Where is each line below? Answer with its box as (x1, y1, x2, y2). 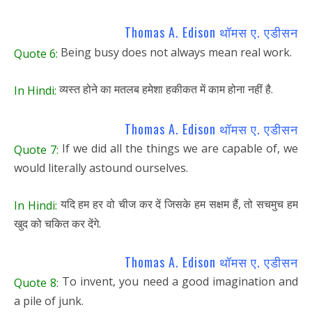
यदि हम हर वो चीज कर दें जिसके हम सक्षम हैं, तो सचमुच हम (56, 196, 299, 212)
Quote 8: (14, 274, 59, 290)
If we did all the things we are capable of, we (58, 141, 298, 157)
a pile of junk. (14, 292, 84, 309)
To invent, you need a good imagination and (58, 274, 299, 290)
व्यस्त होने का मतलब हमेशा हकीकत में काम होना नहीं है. (56, 81, 273, 97)
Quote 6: (14, 45, 58, 61)
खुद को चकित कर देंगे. (14, 215, 101, 231)
